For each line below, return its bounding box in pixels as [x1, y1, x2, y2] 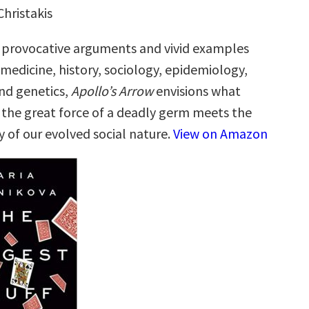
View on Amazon [173, 125, 268, 142]
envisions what [153, 82, 241, 99]
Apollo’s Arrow [71, 82, 153, 99]
